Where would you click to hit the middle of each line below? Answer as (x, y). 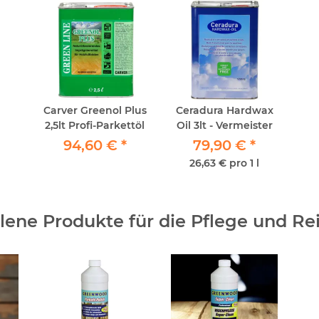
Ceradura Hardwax (224, 110)
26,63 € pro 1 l (224, 163)
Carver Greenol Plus (95, 110)
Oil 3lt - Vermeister (224, 125)
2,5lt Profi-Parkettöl (95, 125)
